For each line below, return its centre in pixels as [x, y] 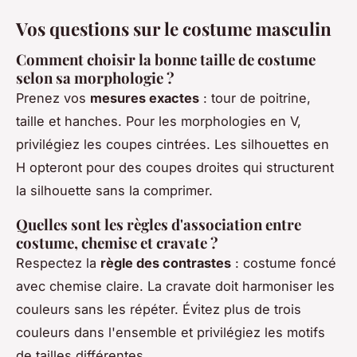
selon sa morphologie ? [95, 77]
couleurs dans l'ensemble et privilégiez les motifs [171, 332]
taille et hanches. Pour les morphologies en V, [159, 121]
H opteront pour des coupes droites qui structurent [175, 167]
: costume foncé [284, 263]
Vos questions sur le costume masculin [174, 29]
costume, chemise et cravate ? [117, 242]
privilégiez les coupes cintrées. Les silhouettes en [173, 144]
